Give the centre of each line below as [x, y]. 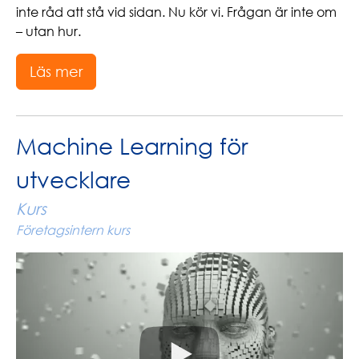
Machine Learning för [132, 146]
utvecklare [73, 179]
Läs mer [56, 71]
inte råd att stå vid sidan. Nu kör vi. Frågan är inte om [176, 12]
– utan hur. [48, 31]
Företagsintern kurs [73, 230]
